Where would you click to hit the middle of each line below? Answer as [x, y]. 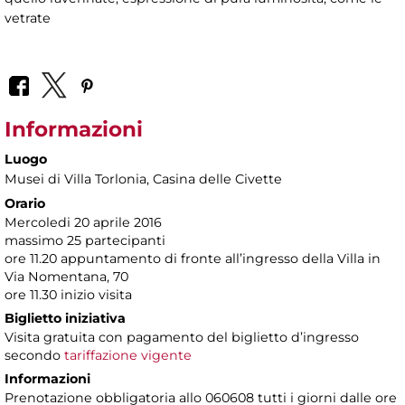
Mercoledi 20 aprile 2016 [83, 222]
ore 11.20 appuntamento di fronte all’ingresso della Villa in [193, 258]
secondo [34, 355]
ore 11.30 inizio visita [68, 294]
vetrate [28, 19]
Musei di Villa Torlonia [75, 179]
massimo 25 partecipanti [85, 240]
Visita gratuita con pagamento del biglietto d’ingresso [182, 337]
